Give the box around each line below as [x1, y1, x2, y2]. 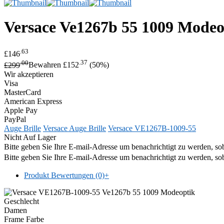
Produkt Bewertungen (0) [24, 170, 104, 179]
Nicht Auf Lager [4, 132, 56, 141]
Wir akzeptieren [4, 69, 53, 78]
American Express [4, 96, 62, 105]
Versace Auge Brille [43, 123, 106, 132]
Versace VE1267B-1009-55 [108, 123, 196, 132]
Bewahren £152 [28, 60, 79, 69]
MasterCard [4, 87, 41, 96]
